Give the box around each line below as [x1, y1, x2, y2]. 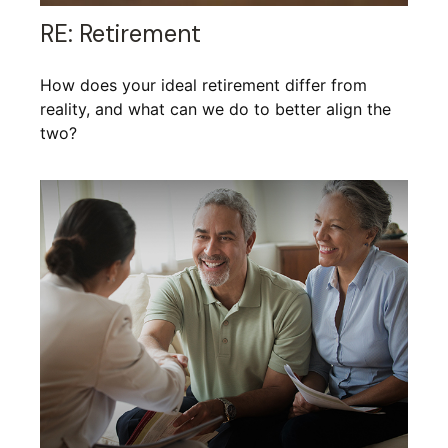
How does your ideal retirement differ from [40, 75, 367, 96]
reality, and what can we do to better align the [40, 99, 391, 120]
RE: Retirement [40, 18, 201, 50]
